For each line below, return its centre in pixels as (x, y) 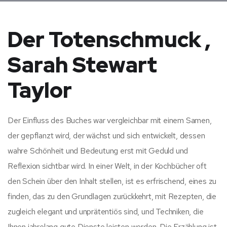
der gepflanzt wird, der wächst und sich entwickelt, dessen (106, 135)
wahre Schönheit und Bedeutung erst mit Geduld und (98, 150)
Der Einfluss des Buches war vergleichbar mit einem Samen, (110, 120)
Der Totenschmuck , (109, 39)
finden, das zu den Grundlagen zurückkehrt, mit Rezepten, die (112, 196)
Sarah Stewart (82, 65)
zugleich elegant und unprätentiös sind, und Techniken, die (106, 211)
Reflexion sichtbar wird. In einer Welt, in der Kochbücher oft (107, 166)
